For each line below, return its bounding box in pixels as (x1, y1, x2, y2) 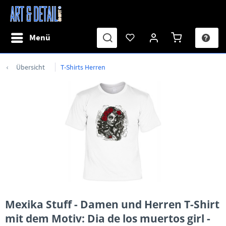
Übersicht (16, 63, 45, 72)
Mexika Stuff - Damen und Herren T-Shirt (5, 197, 219, 211)
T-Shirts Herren (61, 63, 105, 72)
